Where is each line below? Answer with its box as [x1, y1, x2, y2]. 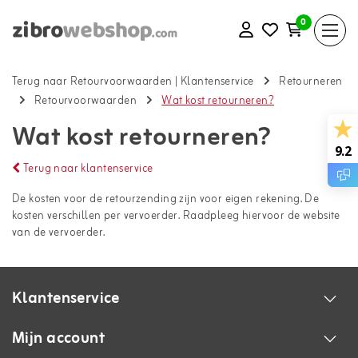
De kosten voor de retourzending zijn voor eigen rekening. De [12, 190, 320, 209]
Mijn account [12, 325, 105, 352]
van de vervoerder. [12, 224, 105, 242]
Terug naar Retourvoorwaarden [12, 73, 173, 92]
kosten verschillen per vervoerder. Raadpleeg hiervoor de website [12, 207, 340, 225]
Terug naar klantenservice [20, 160, 153, 178]
